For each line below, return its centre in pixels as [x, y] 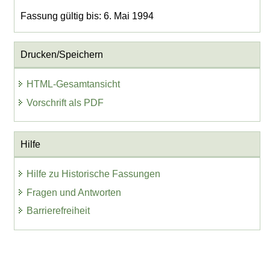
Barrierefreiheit [58, 211]
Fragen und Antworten [74, 192]
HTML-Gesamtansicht [74, 84]
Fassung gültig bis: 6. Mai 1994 [87, 16]
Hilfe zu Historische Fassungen [94, 174]
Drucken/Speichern [61, 55]
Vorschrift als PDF [65, 103]
